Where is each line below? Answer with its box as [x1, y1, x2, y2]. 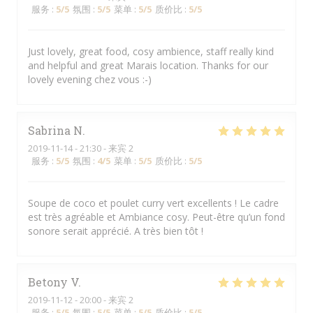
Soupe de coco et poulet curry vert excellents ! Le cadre [28, 196, 279, 210]
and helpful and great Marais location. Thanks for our [28, 59, 268, 72]
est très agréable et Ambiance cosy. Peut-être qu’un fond [28, 210, 285, 224]
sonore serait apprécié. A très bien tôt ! [28, 224, 203, 238]
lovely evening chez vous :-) [28, 73, 152, 86]
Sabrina [28, 123, 71, 138]
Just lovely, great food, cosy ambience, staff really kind [28, 45, 274, 58]
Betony [28, 275, 68, 289]
